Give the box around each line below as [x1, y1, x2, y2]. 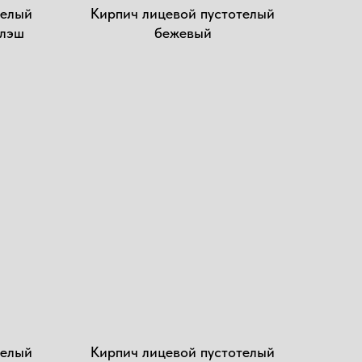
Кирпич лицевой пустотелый [90, 5, 275, 22]
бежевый [154, 24, 212, 41]
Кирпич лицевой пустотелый [90, 343, 275, 360]
